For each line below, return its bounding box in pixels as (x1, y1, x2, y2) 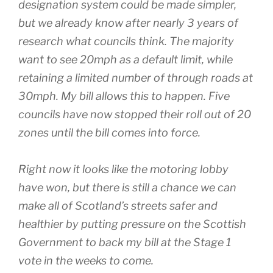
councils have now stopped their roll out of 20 (18, 107, 251, 121)
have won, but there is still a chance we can (18, 180, 236, 194)
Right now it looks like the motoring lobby (18, 162, 229, 175)
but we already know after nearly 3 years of (18, 16, 238, 29)
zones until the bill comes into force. (18, 126, 200, 139)
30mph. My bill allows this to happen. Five (18, 89, 230, 102)
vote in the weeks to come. (18, 253, 154, 267)
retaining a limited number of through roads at (18, 71, 253, 84)
